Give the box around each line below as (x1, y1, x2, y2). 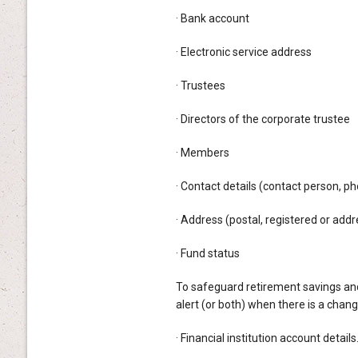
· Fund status (175, 246, 240, 260)
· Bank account (175, 11, 249, 25)
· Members (175, 145, 229, 159)
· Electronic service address (175, 45, 312, 58)
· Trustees (175, 78, 225, 92)
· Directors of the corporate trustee (175, 112, 350, 125)
